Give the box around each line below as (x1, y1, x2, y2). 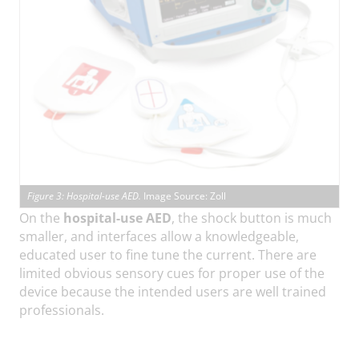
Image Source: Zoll (143, 189, 227, 204)
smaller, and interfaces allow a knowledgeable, (19, 227, 299, 246)
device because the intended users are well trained (19, 282, 326, 301)
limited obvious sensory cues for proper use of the (19, 264, 325, 283)
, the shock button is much (171, 208, 332, 228)
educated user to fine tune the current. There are (19, 245, 317, 264)
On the (19, 208, 63, 228)
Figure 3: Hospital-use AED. (27, 189, 144, 204)
